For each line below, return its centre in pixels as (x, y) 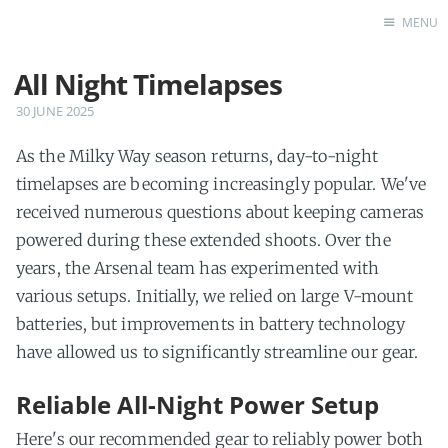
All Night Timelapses (148, 84)
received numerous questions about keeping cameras (220, 212)
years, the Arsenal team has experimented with (198, 268)
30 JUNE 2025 (55, 111)
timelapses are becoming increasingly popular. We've (221, 184)
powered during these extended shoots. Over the (203, 240)
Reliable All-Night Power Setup (197, 404)
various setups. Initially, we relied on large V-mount (215, 296)
